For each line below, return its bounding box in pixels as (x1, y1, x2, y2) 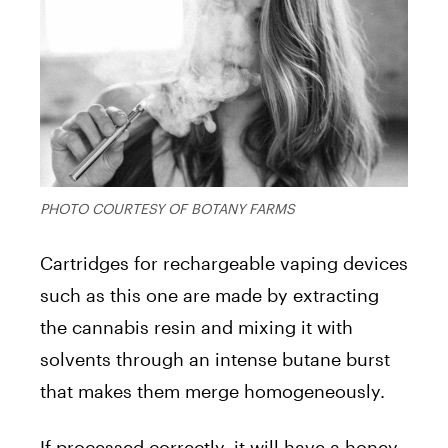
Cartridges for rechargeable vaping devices (40, 251, 408, 274)
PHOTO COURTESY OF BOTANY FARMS (40, 199, 295, 217)
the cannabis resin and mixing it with (40, 315, 353, 338)
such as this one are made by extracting (40, 283, 379, 306)
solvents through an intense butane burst (40, 347, 390, 370)
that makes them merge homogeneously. (40, 379, 385, 402)
